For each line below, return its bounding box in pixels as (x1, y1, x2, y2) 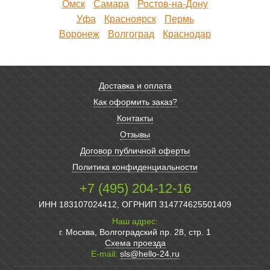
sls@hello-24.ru (119, 249, 180, 259)
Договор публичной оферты (80, 146, 190, 156)
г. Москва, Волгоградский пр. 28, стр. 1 (59, 227, 211, 237)
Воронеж (59, 29, 99, 40)
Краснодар (163, 29, 211, 40)
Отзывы (120, 130, 150, 140)
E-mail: (90, 249, 118, 259)
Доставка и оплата (98, 81, 172, 91)
